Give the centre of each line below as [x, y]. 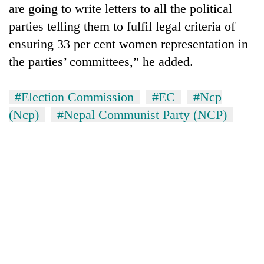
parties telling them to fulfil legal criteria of [122, 26]
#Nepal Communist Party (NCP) [142, 114]
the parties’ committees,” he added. [101, 61]
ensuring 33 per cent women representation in [128, 44]
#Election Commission [74, 97]
